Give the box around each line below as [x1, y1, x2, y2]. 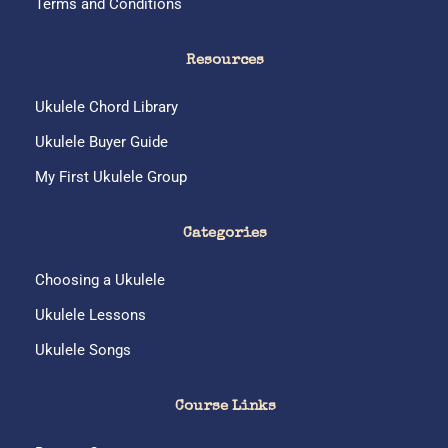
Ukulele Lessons [35, 305, 146, 324]
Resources [186, 52, 264, 68]
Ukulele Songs [35, 340, 131, 359]
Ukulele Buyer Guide [35, 132, 168, 151]
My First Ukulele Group [35, 167, 187, 186]
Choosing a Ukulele [35, 270, 165, 289]
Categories [183, 225, 267, 241]
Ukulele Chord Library [35, 97, 178, 116]
